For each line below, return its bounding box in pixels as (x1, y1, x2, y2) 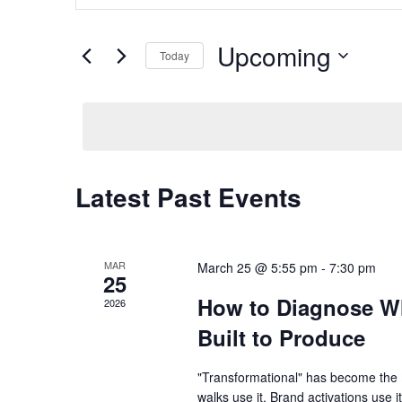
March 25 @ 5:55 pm (197, 258, 318, 276)
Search (75, 7, 121, 25)
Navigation (75, 39, 148, 57)
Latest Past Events (75, 178, 301, 215)
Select (216, 74, 257, 92)
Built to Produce (197, 321, 365, 353)
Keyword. (75, 93, 137, 111)
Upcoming (217, 37, 331, 74)
